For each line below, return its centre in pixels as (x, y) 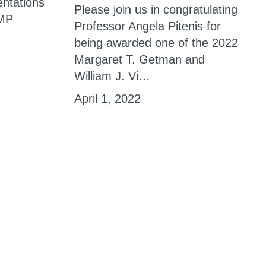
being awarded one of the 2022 (156, 42)
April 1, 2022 (107, 98)
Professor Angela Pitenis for (147, 26)
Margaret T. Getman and (139, 59)
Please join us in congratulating (156, 9)
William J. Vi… (112, 76)
